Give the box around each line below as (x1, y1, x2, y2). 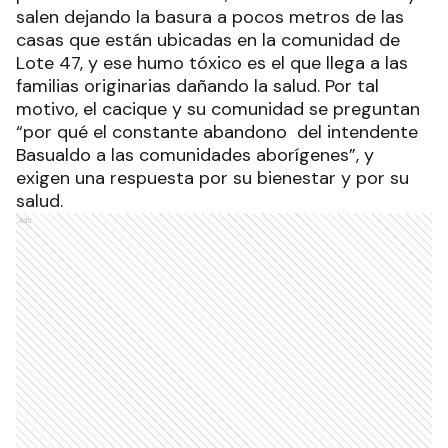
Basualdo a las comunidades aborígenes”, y (16, 143, 374, 168)
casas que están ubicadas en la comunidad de (16, 28, 400, 53)
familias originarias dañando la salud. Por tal (16, 74, 379, 99)
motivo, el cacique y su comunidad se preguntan (16, 97, 420, 122)
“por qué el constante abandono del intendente (16, 120, 418, 145)
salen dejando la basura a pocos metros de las (16, 5, 404, 30)
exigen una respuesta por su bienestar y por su (16, 166, 409, 191)
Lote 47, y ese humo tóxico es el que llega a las (16, 51, 408, 76)
